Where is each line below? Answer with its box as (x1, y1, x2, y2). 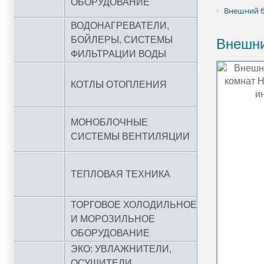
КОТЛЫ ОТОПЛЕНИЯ (71, 80, 167, 90)
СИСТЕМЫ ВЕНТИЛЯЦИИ (71, 131, 190, 141)
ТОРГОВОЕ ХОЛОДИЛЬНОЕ (71, 200, 197, 210)
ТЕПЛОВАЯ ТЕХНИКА (71, 169, 170, 179)
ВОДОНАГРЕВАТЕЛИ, (71, 21, 169, 31)
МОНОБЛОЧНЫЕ (71, 117, 148, 127)
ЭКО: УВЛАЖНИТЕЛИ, (71, 244, 171, 254)
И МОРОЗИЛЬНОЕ (71, 214, 155, 224)
